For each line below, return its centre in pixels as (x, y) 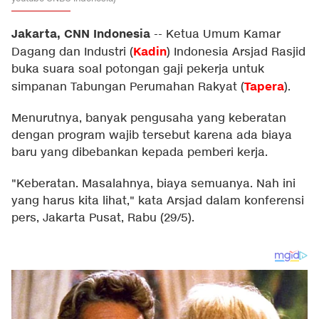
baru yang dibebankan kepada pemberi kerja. (140, 153)
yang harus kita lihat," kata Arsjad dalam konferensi (158, 201)
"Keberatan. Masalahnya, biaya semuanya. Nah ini (153, 184)
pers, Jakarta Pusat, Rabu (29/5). (103, 218)
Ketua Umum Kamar (223, 35)
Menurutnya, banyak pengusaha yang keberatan (149, 119)
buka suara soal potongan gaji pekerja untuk (138, 69)
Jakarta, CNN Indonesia (81, 34)
